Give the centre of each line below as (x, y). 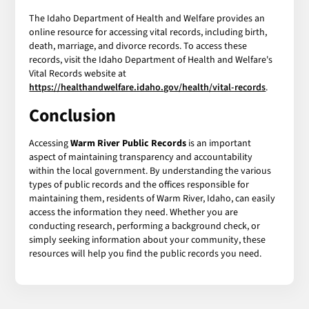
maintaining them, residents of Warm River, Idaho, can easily (152, 198)
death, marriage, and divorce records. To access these (138, 46)
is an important (219, 143)
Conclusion (73, 115)
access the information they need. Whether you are (134, 212)
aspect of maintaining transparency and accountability (141, 157)
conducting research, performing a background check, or (145, 226)
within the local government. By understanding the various (150, 171)
